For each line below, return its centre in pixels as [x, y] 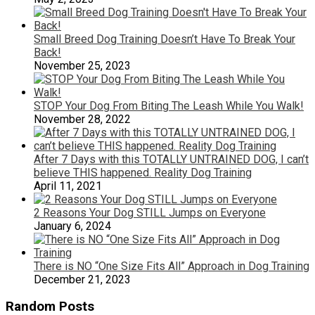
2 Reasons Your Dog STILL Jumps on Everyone [150, 212]
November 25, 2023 [82, 65]
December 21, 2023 [82, 279]
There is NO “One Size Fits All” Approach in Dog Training [172, 266]
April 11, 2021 [68, 186]
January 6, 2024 [72, 226]
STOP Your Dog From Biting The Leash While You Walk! [169, 105]
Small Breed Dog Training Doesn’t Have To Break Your [165, 39]
